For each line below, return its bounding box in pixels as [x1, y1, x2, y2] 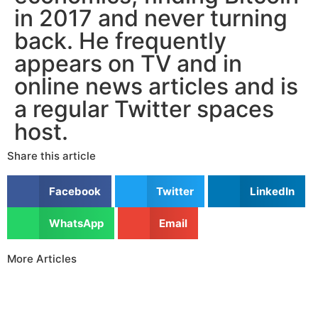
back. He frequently [14, 27, 226, 55]
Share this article [7, 149, 96, 163]
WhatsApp [48, 216, 104, 230]
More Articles [7, 252, 77, 266]
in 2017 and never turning [14, 4, 287, 33]
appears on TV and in [14, 50, 242, 78]
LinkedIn [249, 184, 295, 198]
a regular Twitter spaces [14, 95, 274, 124]
